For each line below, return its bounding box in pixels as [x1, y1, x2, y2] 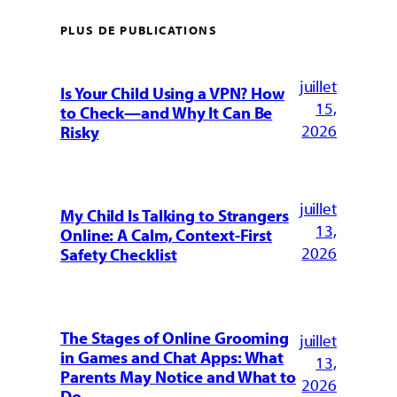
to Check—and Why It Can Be [60, 101, 273, 123]
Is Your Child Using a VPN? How [60, 82, 284, 104]
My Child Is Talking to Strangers [60, 204, 289, 226]
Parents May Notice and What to [60, 365, 296, 387]
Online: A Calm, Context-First [60, 223, 273, 245]
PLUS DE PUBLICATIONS [60, 22, 217, 39]
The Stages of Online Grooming [60, 326, 290, 348]
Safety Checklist [60, 243, 177, 265]
